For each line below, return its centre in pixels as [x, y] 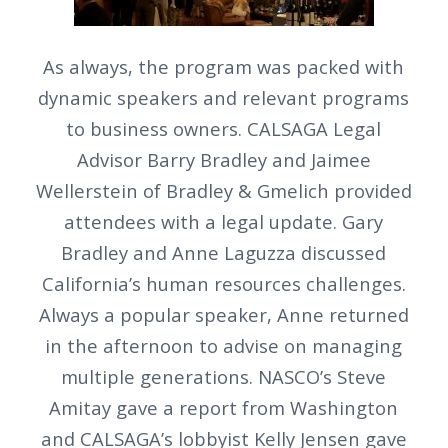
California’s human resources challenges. [223, 284]
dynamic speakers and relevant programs [224, 98]
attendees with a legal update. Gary [224, 222]
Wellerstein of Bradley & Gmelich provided [223, 191]
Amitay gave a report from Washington [224, 408]
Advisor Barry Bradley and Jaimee [223, 160]
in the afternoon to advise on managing [224, 346]
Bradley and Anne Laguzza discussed [224, 253]
